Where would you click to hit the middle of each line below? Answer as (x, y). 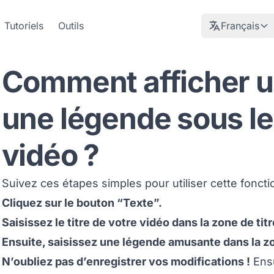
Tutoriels (24, 26)
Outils (71, 26)
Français (240, 26)
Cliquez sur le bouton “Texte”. (82, 203)
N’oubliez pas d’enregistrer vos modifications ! (126, 261)
